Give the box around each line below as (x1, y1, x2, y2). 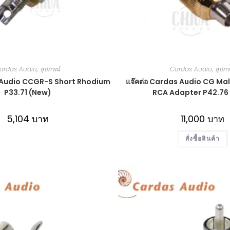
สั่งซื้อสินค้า (185, 133, 220, 143)
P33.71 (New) (4, 87, 51, 98)
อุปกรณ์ (40, 64, 60, 73)
